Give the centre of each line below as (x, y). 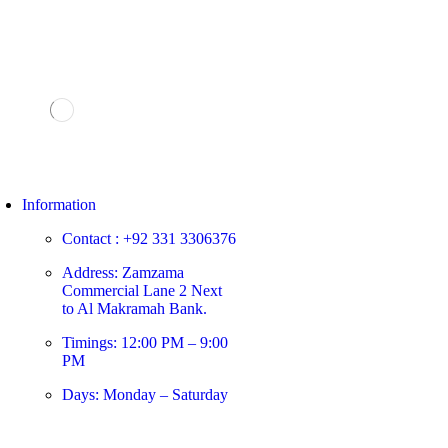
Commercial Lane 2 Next (142, 291)
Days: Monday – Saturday (145, 395)
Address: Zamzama (123, 273)
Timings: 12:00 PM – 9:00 (145, 343)
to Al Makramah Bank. (134, 309)
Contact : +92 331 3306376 (149, 239)
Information (59, 205)
